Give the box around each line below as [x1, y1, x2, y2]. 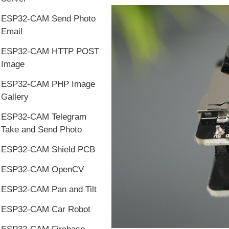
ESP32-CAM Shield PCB [1, 145, 95, 154]
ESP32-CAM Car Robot [1, 204, 90, 214]
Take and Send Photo [1, 125, 82, 134]
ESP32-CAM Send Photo [1, 14, 96, 24]
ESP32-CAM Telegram [1, 112, 86, 122]
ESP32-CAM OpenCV [1, 165, 84, 174]
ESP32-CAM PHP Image [1, 79, 95, 89]
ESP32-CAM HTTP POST [1, 47, 99, 56]
